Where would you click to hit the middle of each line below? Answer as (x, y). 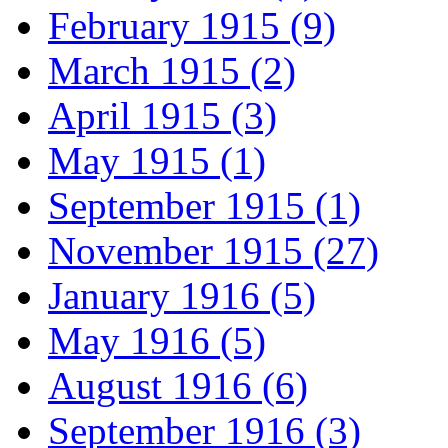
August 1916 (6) (178, 386)
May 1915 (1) (157, 161)
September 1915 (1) (204, 206)
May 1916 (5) (157, 341)
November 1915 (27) (213, 251)
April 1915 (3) (162, 116)
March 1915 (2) (172, 71)
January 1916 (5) (182, 296)
